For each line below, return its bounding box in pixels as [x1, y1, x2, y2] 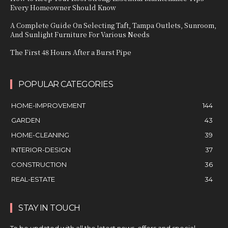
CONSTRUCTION [11, 160, 67, 168]
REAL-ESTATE [11, 175, 55, 183]
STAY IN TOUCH [18, 203, 80, 213]
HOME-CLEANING [11, 130, 69, 139]
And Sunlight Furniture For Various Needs [10, 29, 150, 39]
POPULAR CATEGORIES [18, 79, 113, 89]
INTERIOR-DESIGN [11, 145, 71, 154]
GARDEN [11, 116, 40, 124]
